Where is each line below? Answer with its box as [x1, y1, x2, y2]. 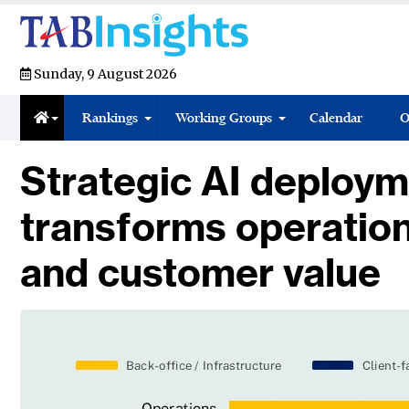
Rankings [82, 110, 138, 127]
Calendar [309, 110, 362, 127]
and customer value [20, 248, 381, 298]
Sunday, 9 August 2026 [31, 66, 177, 83]
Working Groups [175, 110, 272, 127]
